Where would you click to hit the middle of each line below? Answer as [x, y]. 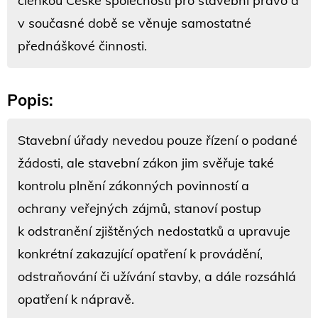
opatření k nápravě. [76, 299]
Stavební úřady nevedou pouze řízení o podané [158, 140]
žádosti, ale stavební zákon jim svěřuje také [146, 163]
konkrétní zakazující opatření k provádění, [140, 253]
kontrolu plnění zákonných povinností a [133, 185]
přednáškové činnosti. [82, 45]
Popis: [30, 99]
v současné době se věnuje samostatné [135, 23]
